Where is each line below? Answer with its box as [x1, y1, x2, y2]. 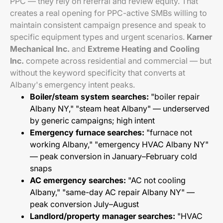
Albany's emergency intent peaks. [10, 80, 135, 90]
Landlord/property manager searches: [30, 211, 175, 221]
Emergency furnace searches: [30, 127, 144, 137]
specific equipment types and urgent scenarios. [10, 32, 187, 42]
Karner [187, 32, 212, 42]
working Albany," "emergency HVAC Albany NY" [30, 139, 209, 149]
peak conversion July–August [30, 199, 139, 209]
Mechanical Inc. [10, 44, 70, 54]
